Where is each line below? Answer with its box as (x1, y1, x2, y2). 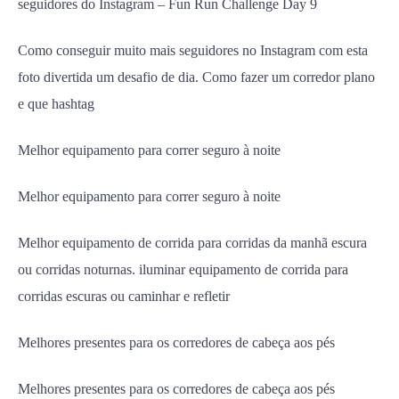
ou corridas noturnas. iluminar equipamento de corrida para (18, 262, 348, 277)
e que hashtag (18, 96, 94, 111)
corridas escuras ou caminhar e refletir (18, 289, 230, 304)
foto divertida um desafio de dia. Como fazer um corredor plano (18, 69, 375, 85)
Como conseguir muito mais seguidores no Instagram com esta (18, 43, 368, 58)
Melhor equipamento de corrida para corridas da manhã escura (18, 235, 367, 250)
